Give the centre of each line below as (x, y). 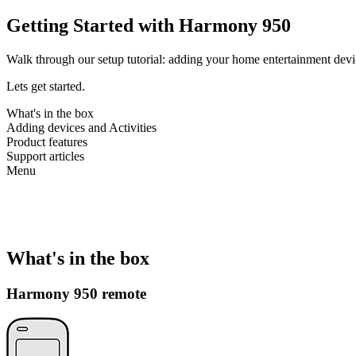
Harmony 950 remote (76, 293)
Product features (47, 141)
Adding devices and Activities (81, 127)
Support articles (45, 156)
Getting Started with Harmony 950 (149, 25)
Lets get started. (46, 86)
